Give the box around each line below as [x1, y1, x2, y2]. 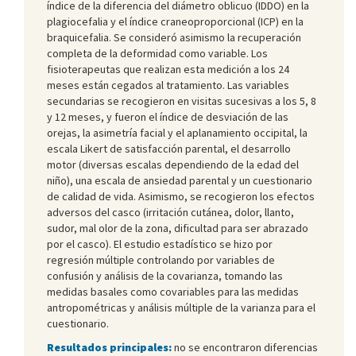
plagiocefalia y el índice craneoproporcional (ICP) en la [47, 14, 304, 29]
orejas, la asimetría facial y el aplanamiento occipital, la [47, 125, 308, 140]
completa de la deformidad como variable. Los [47, 45, 268, 60]
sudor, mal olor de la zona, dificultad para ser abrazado [47, 220, 308, 235]
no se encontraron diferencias [172, 339, 318, 354]
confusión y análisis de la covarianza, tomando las [47, 268, 283, 283]
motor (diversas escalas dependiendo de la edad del [47, 157, 299, 172]
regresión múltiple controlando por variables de [47, 252, 275, 267]
